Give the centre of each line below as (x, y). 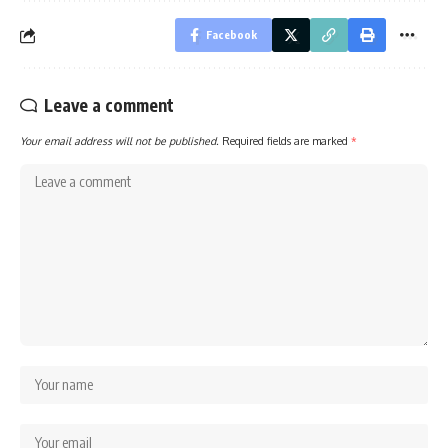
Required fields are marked (286, 141)
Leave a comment (109, 105)
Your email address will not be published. (119, 141)
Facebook (231, 35)
